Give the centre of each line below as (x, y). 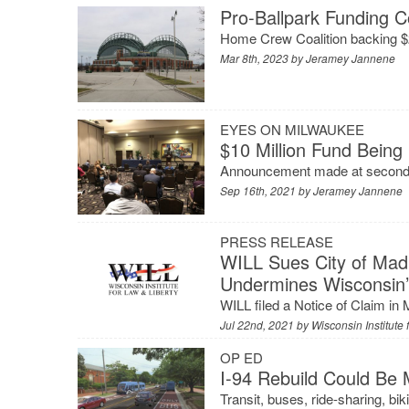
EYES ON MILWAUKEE (293, 129)
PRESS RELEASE (277, 242)
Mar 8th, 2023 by (263, 58)
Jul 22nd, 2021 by (266, 325)
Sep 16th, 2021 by (267, 190)
